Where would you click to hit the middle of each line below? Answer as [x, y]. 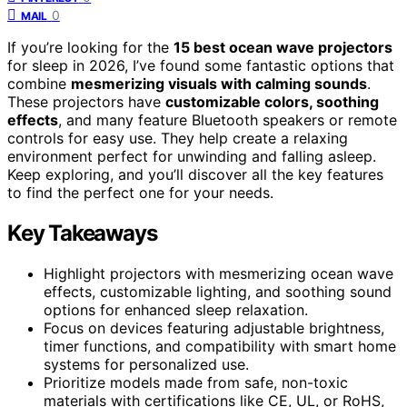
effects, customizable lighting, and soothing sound [218, 291]
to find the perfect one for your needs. [140, 192]
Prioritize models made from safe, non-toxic [196, 382]
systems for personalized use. [146, 364]
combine [39, 83]
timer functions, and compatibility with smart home [220, 346]
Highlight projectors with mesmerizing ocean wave [218, 273]
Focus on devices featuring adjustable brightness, [214, 328]
